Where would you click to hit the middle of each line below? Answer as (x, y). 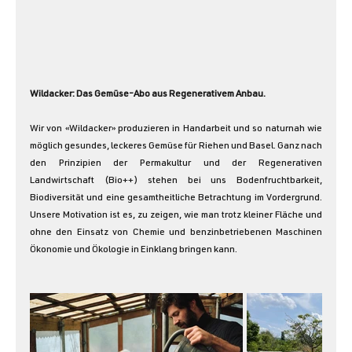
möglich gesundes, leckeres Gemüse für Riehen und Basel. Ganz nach (176, 147)
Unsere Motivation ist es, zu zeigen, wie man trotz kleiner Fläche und (176, 216)
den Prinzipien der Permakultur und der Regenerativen (176, 164)
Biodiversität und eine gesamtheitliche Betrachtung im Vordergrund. (176, 198)
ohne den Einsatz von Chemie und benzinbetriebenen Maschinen (176, 233)
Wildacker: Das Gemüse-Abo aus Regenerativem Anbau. (148, 95)
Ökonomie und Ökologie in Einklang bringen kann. (134, 250)
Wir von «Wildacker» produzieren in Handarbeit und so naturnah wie (176, 129)
